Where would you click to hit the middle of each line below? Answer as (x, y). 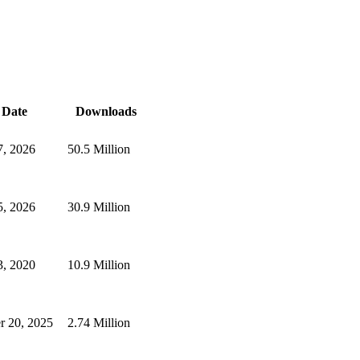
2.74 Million (99, 322)
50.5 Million (99, 149)
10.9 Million (99, 264)
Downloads (106, 111)
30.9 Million (99, 207)
